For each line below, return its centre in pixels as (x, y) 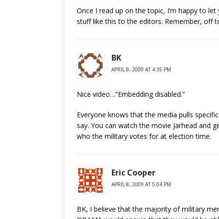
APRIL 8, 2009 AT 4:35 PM (141, 69)
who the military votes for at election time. (144, 136)
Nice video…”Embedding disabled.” (131, 94)
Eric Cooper (133, 173)
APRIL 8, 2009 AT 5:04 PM (141, 184)
